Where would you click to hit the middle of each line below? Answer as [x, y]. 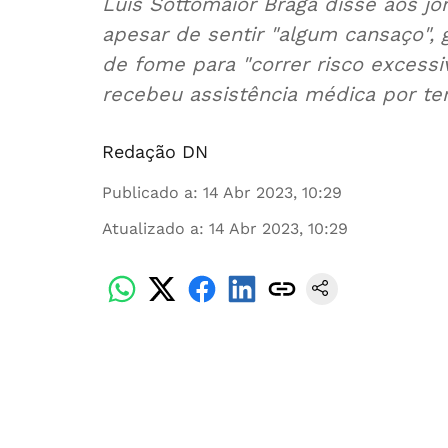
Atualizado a [150, 228]
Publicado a [147, 192]
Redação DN [155, 151]
